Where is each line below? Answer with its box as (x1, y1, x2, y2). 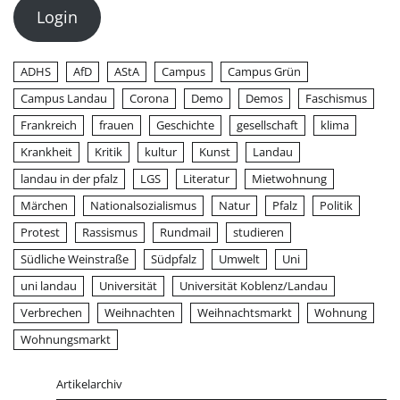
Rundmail (160, 223, 211, 240)
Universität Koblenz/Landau (179, 277, 328, 294)
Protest (21, 223, 60, 240)
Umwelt (219, 250, 260, 267)
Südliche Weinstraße (21, 250, 129, 267)
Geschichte (156, 116, 214, 133)
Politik (320, 196, 353, 213)
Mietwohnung (252, 170, 327, 187)
